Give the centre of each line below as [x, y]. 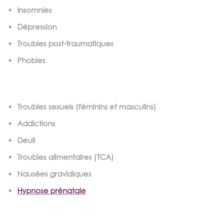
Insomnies [35, 10]
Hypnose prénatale [52, 190]
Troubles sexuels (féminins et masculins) [87, 106]
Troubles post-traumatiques [65, 43]
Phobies [31, 60]
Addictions [36, 123]
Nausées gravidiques [55, 173]
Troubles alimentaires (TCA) [67, 157]
